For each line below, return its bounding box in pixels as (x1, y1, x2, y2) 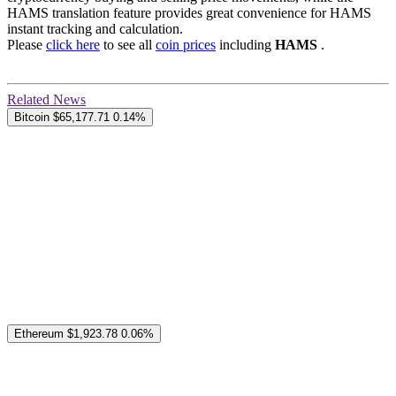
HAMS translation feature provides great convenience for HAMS (7, 5, 371, 21)
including (216, 37, 275, 53)
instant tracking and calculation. (7, 21, 183, 37)
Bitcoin (14, 110, 49, 125)
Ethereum (14, 327, 64, 341)
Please (7, 37, 46, 53)
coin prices (156, 37, 216, 53)
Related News (7, 92, 86, 108)
